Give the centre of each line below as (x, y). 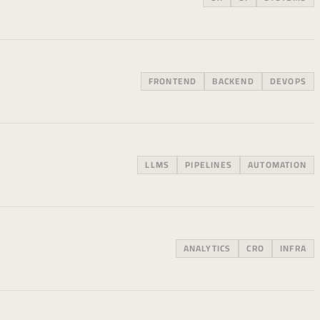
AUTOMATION (277, 165)
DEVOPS (288, 81)
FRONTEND (172, 81)
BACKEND (233, 81)
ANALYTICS (207, 248)
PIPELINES (209, 165)
